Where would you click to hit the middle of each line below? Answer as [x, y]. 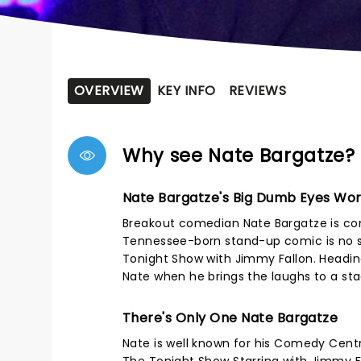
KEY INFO [186, 91]
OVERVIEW [109, 91]
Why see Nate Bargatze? [239, 156]
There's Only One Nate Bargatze [230, 318]
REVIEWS [257, 91]
